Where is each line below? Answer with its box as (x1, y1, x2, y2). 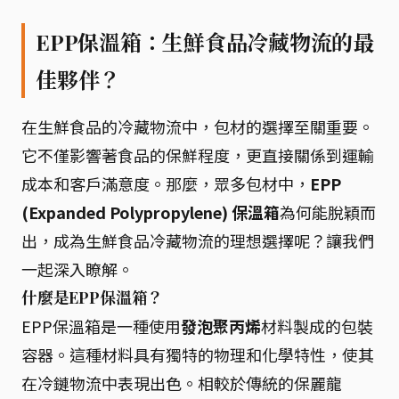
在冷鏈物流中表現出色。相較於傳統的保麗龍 (21, 371, 342, 395)
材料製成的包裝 (261, 314, 373, 338)
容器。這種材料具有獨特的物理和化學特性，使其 (21, 343, 374, 366)
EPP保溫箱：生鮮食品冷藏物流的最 (36, 28, 374, 56)
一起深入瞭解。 (21, 257, 134, 281)
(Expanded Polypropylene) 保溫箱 (21, 200, 280, 224)
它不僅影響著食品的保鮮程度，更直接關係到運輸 (21, 143, 374, 167)
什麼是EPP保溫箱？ (21, 287, 164, 308)
